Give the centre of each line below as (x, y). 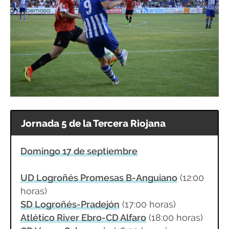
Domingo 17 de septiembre (79, 151)
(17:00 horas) (147, 204)
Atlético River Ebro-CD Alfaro (83, 218)
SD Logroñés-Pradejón (70, 204)
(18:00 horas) (174, 218)
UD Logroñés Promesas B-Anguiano (99, 178)
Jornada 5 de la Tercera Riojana (94, 123)
